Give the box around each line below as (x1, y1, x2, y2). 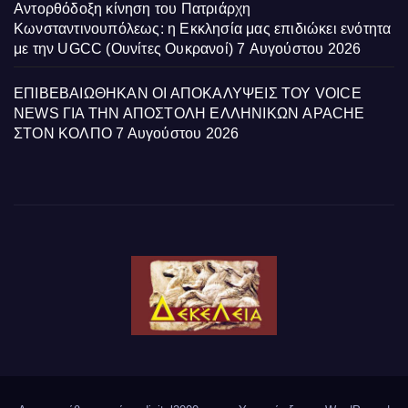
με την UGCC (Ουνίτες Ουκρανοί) (14, 40, 233, 56)
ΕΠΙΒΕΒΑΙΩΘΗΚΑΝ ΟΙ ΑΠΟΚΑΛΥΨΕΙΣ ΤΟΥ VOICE (14, 85, 362, 101)
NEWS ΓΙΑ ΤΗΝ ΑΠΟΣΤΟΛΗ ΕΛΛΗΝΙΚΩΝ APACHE (14, 105, 365, 121)
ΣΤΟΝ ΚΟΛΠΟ (14, 125, 112, 141)
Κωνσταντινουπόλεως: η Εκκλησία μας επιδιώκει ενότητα (14, 20, 392, 36)
